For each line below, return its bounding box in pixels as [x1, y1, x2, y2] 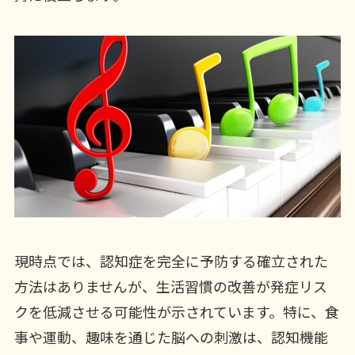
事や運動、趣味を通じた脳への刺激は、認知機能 [13, 326, 328, 347]
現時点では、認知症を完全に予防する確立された [13, 250, 328, 271]
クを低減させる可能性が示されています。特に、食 [13, 300, 339, 322]
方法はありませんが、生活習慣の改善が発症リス [13, 275, 327, 296]
